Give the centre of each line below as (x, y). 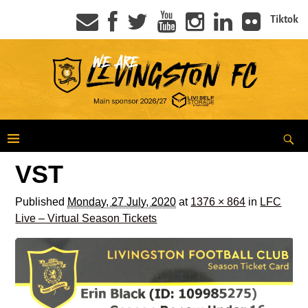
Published (42, 201)
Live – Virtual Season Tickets (86, 218)
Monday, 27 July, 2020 (122, 201)
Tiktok (284, 19)
